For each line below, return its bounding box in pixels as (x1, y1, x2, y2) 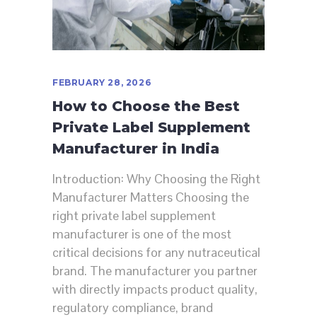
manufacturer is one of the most (52, 226, 231, 243)
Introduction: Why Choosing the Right (52, 171, 260, 188)
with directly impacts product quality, (52, 281, 258, 298)
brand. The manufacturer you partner (52, 263, 258, 279)
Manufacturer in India (52, 140, 219, 158)
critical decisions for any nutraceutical (52, 244, 260, 261)
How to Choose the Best (52, 98, 240, 115)
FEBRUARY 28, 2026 (52, 77, 151, 88)
